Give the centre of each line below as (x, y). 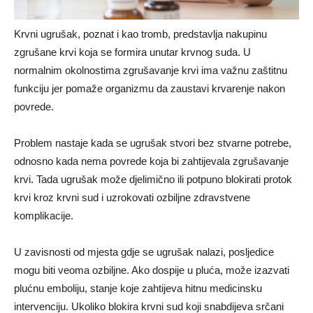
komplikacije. (44, 215)
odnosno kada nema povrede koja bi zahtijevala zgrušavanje (151, 161)
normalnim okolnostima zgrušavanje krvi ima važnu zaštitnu (151, 70)
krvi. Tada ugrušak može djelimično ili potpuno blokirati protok (153, 179)
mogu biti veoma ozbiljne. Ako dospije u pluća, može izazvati (152, 270)
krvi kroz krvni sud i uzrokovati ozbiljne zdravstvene (132, 197)
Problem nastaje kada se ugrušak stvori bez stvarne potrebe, (153, 143)
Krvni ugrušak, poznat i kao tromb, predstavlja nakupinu (140, 34)
